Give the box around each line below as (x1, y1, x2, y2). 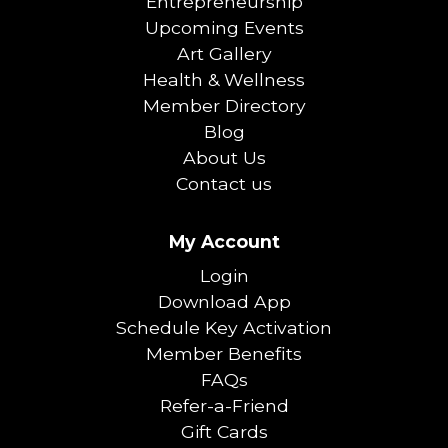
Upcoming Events (144, 17, 304, 39)
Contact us (176, 173, 272, 195)
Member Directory (142, 95, 306, 117)
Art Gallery (176, 43, 272, 65)
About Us (182, 147, 266, 169)
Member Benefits (146, 343, 302, 365)
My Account (168, 231, 280, 253)
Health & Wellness (143, 69, 305, 91)
